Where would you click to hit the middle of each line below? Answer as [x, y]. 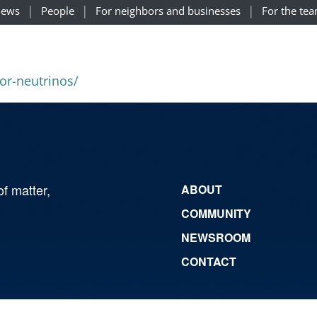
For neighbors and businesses [168, 10]
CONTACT [209, 262]
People [58, 10]
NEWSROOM [216, 238]
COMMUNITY [216, 214]
